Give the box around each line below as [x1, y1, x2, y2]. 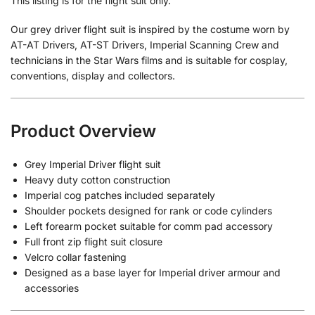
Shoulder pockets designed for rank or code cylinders [25, 204, 272, 217]
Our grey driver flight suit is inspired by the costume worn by [11, 23, 290, 36]
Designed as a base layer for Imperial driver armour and [25, 266, 281, 278]
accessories [25, 281, 79, 294]
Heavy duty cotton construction [25, 173, 170, 186]
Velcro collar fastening [25, 250, 127, 263]
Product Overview [11, 120, 156, 141]
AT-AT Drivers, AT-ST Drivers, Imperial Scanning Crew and [11, 39, 279, 51]
